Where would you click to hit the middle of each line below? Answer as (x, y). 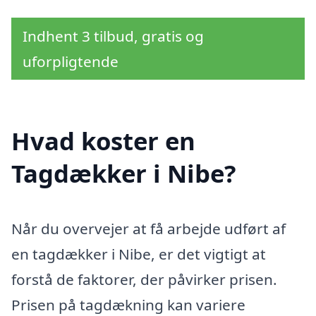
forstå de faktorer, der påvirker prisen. (144, 280)
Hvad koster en (103, 141)
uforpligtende (71, 61)
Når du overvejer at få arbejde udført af (148, 229)
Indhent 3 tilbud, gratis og (113, 36)
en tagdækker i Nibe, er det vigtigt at (139, 254)
